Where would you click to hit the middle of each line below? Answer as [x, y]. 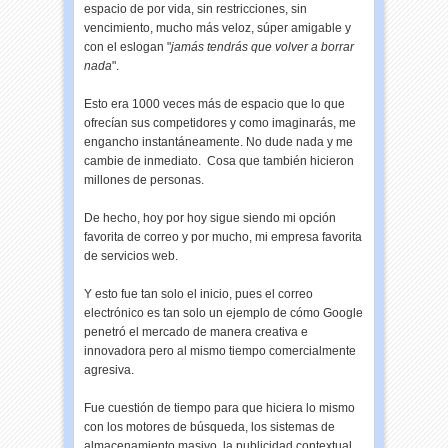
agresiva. [109, 370]
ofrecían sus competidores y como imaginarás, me [220, 123]
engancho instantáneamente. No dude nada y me [219, 142]
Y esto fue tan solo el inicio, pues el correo [199, 294]
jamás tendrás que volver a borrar [263, 47]
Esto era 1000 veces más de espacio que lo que [215, 104]
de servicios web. [131, 256]
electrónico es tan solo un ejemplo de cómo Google [224, 313]
